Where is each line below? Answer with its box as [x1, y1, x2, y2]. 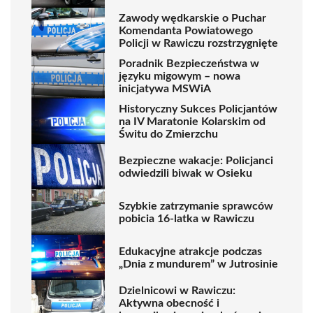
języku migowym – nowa [119, 70, 240, 82]
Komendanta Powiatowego [119, 24, 253, 36]
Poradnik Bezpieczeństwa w [119, 57, 259, 69]
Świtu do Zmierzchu [119, 128, 218, 140]
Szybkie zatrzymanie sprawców [119, 200, 273, 212]
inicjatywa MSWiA [119, 82, 211, 94]
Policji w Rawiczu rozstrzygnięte [119, 37, 278, 49]
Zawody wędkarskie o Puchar [119, 12, 266, 24]
